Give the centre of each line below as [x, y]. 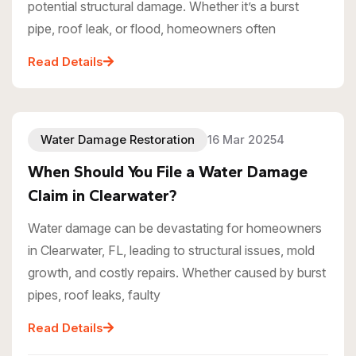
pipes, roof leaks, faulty [94, 294]
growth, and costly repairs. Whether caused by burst [177, 272]
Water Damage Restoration [118, 139]
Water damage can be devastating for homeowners [175, 228]
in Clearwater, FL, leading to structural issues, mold [171, 250]
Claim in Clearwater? [102, 195]
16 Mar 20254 [246, 139]
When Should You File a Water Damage [168, 171]
